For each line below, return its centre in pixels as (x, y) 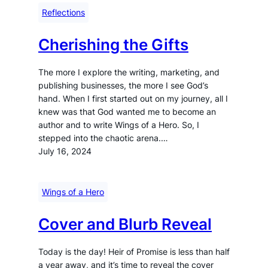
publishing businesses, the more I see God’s (123, 86)
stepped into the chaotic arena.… (103, 138)
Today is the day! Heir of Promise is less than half (134, 252)
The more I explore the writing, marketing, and (129, 72)
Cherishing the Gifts (113, 44)
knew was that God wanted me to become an (127, 112)
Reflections (63, 13)
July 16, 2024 (65, 151)
